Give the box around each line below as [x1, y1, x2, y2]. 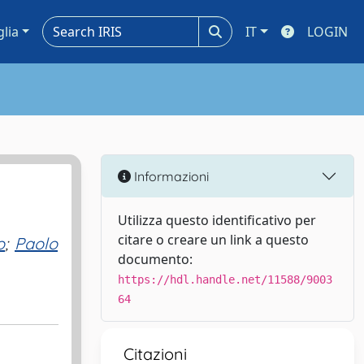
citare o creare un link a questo [118, 231, 309, 249]
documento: [118, 250, 193, 268]
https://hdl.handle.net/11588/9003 [118, 273, 332, 286]
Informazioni [131, 167, 209, 184]
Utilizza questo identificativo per [118, 211, 316, 229]
